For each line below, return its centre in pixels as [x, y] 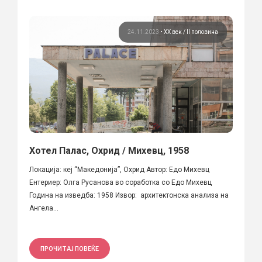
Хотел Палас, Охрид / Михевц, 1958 [109, 150]
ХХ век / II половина [191, 32]
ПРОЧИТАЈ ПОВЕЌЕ [70, 248]
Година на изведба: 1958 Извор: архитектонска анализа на [129, 195]
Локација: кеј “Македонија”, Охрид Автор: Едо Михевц [119, 169]
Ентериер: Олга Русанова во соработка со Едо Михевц [120, 182]
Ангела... [44, 208]
